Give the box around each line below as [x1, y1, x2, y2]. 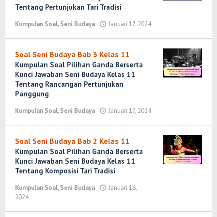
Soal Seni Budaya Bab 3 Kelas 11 [15, 49, 129, 59]
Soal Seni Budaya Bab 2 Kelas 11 [15, 136, 129, 146]
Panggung [15, 89, 49, 98]
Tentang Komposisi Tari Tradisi [15, 166, 115, 175]
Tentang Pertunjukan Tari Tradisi [15, 2, 122, 12]
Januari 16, [108, 184, 137, 192]
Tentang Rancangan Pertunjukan [15, 79, 124, 89]
